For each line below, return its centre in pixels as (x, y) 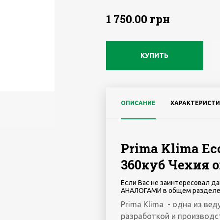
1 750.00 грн (138, 19)
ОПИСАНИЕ (138, 103)
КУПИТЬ (155, 55)
